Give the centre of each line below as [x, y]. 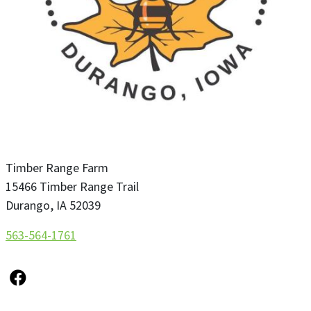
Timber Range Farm [57, 169]
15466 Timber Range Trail [72, 187]
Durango [28, 206]
